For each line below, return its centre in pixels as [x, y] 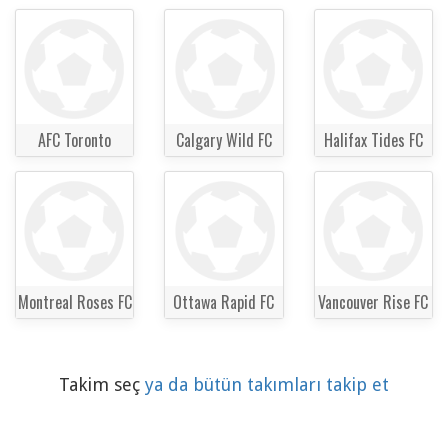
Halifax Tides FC [373, 140]
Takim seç [102, 384]
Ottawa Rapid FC [224, 301]
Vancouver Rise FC [373, 301]
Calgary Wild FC [223, 140]
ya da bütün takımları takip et [267, 384]
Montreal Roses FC [74, 301]
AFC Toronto [75, 140]
